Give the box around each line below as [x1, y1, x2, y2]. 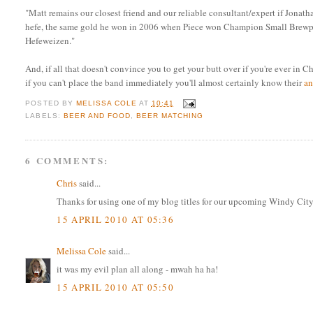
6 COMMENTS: [25, 153, 110, 167]
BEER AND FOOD [63, 111, 131, 119]
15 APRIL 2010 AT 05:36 [57, 212, 175, 226]
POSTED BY [25, 99, 76, 108]
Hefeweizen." [25, 34, 75, 48]
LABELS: [25, 111, 64, 119]
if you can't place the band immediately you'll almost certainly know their [25, 76, 305, 89]
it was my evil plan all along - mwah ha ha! [57, 263, 219, 276]
